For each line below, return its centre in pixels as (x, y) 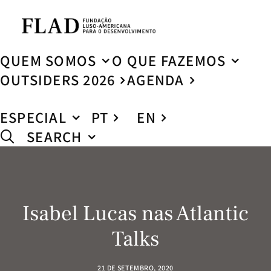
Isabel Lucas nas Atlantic (135, 214)
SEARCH (54, 137)
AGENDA (156, 80)
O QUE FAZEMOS (169, 60)
